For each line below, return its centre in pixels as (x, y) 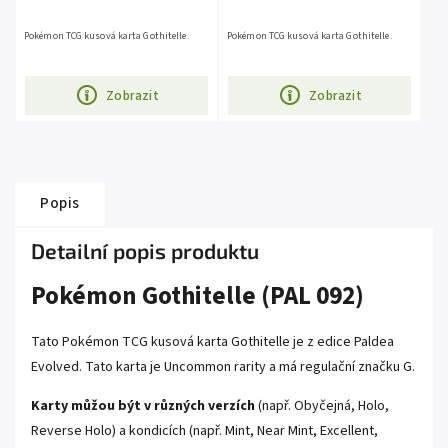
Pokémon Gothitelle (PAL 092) (197, 296)
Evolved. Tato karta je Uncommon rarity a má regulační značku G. (223, 366)
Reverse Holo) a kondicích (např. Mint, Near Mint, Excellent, (204, 430)
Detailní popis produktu (145, 251)
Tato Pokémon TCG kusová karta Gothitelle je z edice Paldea (212, 341)
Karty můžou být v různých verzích (143, 405)
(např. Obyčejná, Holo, (322, 405)
